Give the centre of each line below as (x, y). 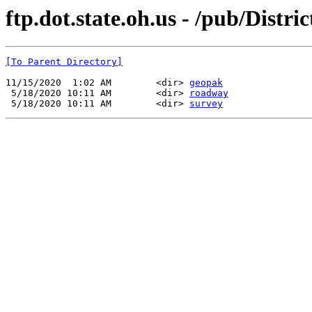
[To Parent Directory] (64, 62)
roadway (209, 93)
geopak (206, 83)
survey (206, 104)
